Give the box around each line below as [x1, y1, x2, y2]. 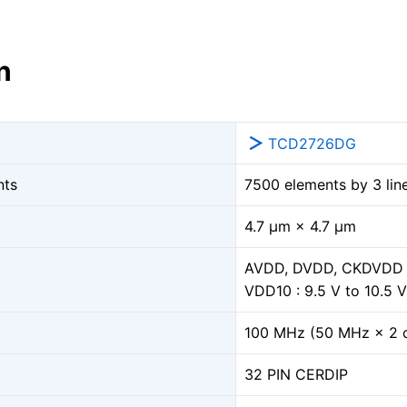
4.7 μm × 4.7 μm [244, 216, 356, 235]
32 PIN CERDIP [244, 364, 348, 383]
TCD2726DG [268, 134, 356, 153]
